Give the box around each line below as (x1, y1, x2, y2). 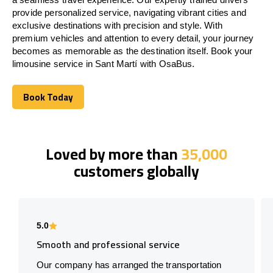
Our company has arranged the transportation (37, 259, 222, 270)
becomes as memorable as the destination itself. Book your (12, 45, 253, 56)
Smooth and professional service (37, 235, 180, 253)
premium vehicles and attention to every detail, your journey (12, 32, 253, 43)
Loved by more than (46, 139, 181, 168)
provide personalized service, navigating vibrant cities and (12, 7, 246, 18)
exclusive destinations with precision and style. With (12, 19, 222, 30)
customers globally (74, 156, 199, 185)
